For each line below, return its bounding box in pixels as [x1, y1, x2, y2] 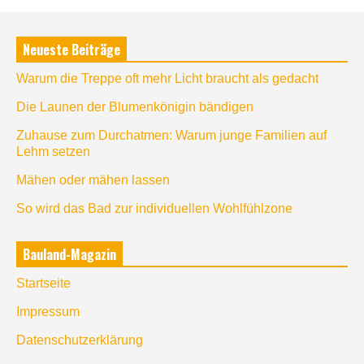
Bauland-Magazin [23, 244, 116, 264]
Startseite [16, 275, 71, 290]
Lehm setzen [16, 144, 90, 158]
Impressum [16, 304, 80, 318]
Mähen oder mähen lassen [16, 172, 170, 187]
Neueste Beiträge [23, 39, 120, 59]
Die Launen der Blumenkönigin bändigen [16, 99, 253, 114]
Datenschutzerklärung [16, 332, 143, 347]
